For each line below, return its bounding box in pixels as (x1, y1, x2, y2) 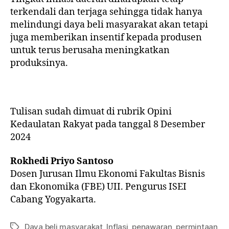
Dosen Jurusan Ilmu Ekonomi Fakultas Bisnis (10, 168, 205, 180)
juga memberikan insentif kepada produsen (10, 31, 202, 43)
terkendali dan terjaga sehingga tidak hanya (10, 6, 202, 18)
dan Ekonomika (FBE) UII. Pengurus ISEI (10, 181, 187, 193)
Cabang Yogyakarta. (10, 194, 96, 206)
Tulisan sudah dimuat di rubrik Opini (10, 105, 172, 118)
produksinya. (10, 57, 70, 69)
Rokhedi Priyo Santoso (10, 155, 113, 168)
